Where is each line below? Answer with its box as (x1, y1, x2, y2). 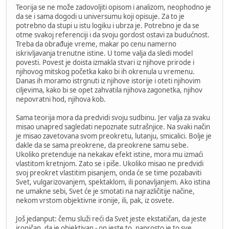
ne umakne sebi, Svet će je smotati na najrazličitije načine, (16, 186, 195, 196)
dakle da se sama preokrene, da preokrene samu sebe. (16, 140, 189, 150)
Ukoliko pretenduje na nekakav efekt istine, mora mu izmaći (16, 149, 203, 159)
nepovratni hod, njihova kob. (16, 94, 106, 104)
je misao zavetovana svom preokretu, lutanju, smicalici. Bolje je (16, 131, 212, 141)
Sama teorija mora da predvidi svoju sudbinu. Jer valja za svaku (16, 112, 210, 122)
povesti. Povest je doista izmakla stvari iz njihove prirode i (16, 57, 194, 67)
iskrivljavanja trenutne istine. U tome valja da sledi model (16, 48, 193, 58)
